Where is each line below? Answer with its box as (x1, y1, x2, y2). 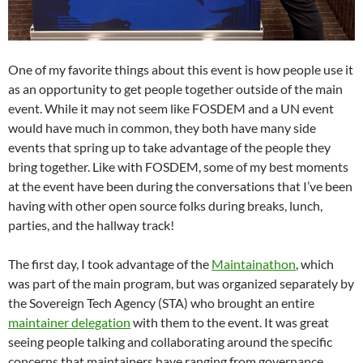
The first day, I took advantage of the (8, 255, 211, 271)
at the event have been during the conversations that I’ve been (8, 177, 352, 194)
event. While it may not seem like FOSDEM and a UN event (8, 100, 334, 116)
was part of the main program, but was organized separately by (8, 275, 354, 291)
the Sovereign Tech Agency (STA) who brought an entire (8, 294, 314, 310)
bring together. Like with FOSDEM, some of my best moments (8, 158, 348, 174)
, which (296, 255, 334, 271)
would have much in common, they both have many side (8, 119, 316, 135)
